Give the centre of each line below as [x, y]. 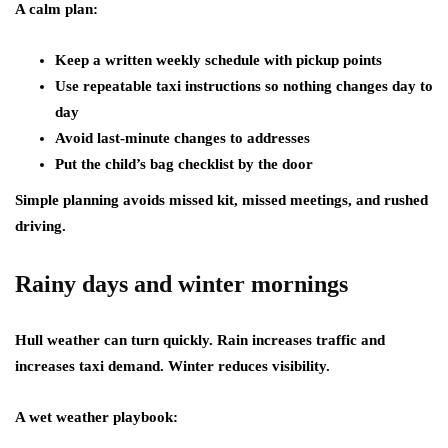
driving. [40, 226]
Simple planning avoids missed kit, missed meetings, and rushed [221, 200]
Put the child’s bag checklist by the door [184, 164]
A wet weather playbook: [96, 417]
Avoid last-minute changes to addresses [182, 138]
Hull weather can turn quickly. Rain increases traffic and [200, 340]
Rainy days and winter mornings [181, 284]
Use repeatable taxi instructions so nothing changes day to [244, 86]
